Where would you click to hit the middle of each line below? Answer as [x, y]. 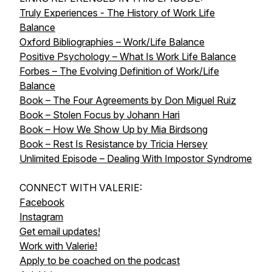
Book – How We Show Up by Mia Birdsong [114, 129]
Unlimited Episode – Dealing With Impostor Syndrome [136, 158]
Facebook [42, 202]
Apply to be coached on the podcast [100, 260]
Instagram [41, 217]
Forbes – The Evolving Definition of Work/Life [119, 71]
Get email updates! [60, 231]
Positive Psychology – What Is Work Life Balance [128, 56]
